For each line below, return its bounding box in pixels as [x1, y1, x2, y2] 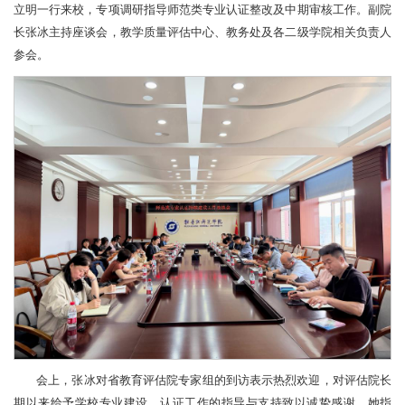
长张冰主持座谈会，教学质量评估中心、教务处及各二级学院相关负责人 [14, 25, 391, 39]
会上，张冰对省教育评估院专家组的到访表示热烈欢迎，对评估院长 [36, 373, 391, 387]
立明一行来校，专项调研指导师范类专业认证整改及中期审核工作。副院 [14, 3, 391, 16]
